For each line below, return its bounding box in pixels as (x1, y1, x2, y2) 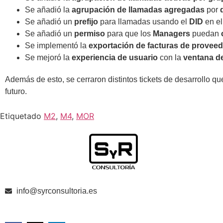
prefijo (74, 17, 98, 26)
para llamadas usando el (98, 17, 189, 26)
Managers (153, 29, 190, 38)
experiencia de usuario (72, 53, 158, 62)
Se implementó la (25, 41, 89, 50)
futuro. (5, 87, 27, 96)
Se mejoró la (25, 53, 72, 62)
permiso (74, 29, 105, 38)
